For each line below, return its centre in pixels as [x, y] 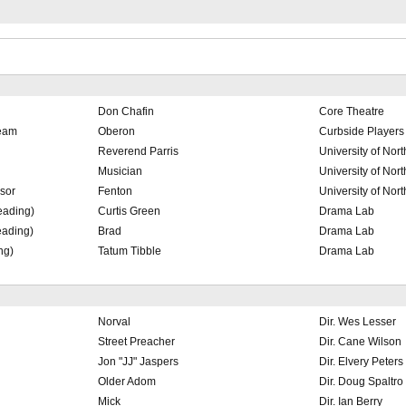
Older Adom [126, 382]
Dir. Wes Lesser [357, 322]
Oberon [116, 132]
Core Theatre [351, 112]
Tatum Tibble [129, 251]
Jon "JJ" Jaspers [138, 362]
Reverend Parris [138, 152]
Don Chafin [126, 112]
